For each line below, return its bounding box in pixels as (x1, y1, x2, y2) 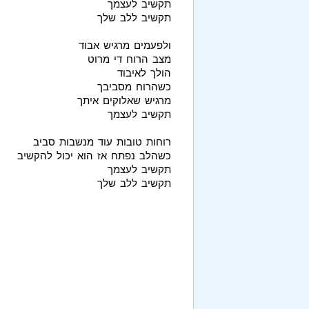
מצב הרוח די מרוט (88, 52, 171, 65)
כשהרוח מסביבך (97, 80, 171, 92)
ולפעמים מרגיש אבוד (79, 39, 171, 51)
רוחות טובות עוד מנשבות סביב (33, 135, 171, 148)
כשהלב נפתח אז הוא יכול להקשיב (17, 149, 171, 161)
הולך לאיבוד (117, 66, 171, 79)
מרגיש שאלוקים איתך (77, 94, 171, 106)
